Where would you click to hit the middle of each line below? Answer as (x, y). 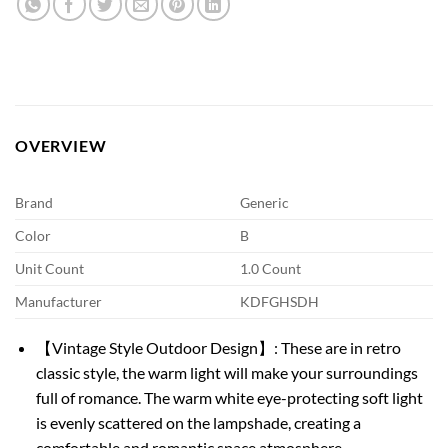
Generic (265, 202)
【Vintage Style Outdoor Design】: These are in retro (218, 347)
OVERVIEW (61, 145)
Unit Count (49, 268)
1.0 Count (271, 268)
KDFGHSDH (280, 301)
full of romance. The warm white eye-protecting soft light (229, 397)
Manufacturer (58, 301)
